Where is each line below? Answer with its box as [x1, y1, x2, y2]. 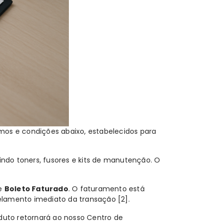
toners [16, 155, 40, 166]
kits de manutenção [78, 155, 151, 166]
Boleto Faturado [4, 184, 68, 194]
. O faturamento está [68, 184, 145, 194]
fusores [43, 155, 70, 166]
